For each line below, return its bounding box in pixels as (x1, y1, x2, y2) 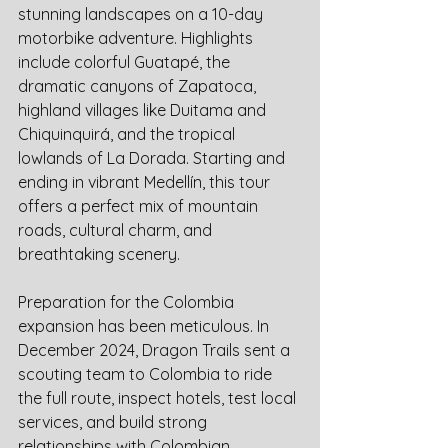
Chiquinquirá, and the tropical (18, 124, 239, 145)
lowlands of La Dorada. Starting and (18, 148, 289, 169)
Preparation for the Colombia (18, 292, 238, 313)
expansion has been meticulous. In (18, 316, 273, 337)
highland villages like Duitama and (18, 100, 270, 121)
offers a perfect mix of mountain (18, 196, 262, 217)
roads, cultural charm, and (18, 220, 216, 241)
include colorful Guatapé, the (18, 52, 234, 73)
